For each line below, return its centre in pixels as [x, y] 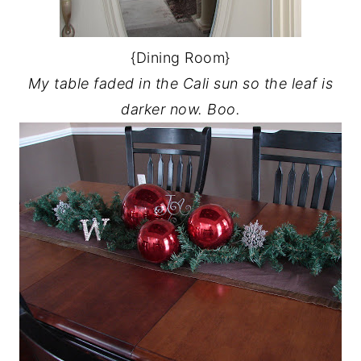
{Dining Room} [180, 58]
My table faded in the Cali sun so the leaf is [180, 83]
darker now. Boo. [180, 109]
